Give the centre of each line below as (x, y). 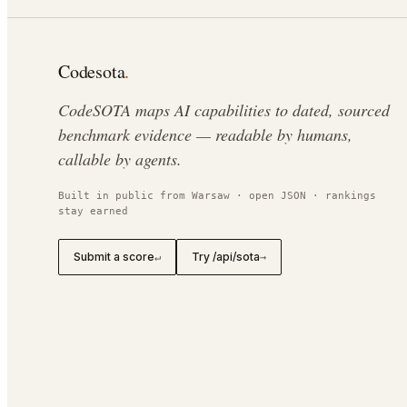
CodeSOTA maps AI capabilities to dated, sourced (224, 110)
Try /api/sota (226, 257)
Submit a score (114, 257)
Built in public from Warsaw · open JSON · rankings (217, 196)
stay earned (93, 211)
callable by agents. (120, 159)
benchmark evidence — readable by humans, (205, 134)
